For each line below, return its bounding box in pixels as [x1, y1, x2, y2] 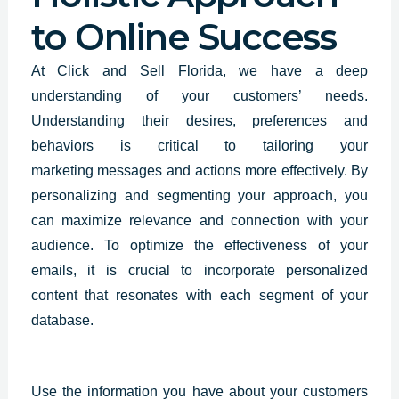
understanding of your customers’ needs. [30, 88, 369, 104]
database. [30, 313, 94, 329]
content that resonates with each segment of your [30, 288, 369, 304]
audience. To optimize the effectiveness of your [30, 238, 369, 254]
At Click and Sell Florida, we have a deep [30, 63, 369, 79]
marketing [30, 163, 98, 179]
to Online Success [30, 15, 337, 60]
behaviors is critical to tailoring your [30, 138, 369, 154]
